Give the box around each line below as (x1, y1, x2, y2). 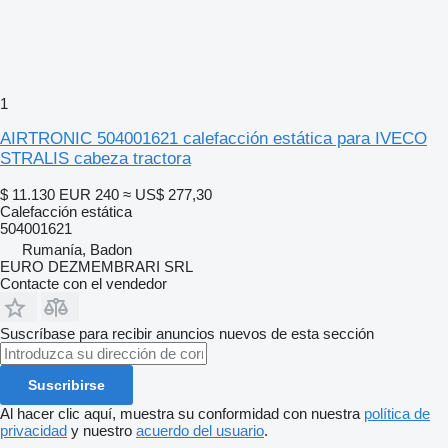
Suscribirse (28, 376, 105, 393)
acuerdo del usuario (136, 421, 264, 439)
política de (364, 404, 430, 422)
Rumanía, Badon (22, 240, 132, 258)
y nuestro (67, 421, 136, 439)
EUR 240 (59, 185, 119, 203)
